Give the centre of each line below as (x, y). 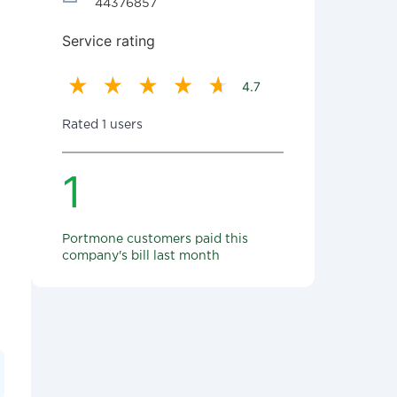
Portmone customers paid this (155, 239)
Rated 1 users (102, 125)
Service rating (109, 41)
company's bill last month (141, 256)
